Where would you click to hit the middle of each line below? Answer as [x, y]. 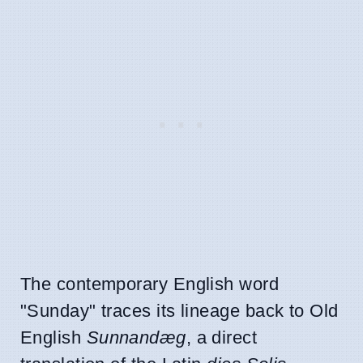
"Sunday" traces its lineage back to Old [179, 310]
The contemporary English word [150, 284]
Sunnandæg [136, 337]
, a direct [222, 337]
